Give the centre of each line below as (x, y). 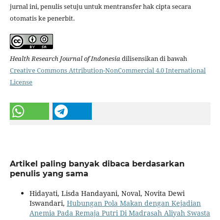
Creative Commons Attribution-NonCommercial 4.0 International (108, 70)
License (21, 82)
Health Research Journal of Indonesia (65, 59)
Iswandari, (48, 203)
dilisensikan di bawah (153, 59)
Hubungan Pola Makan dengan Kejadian (134, 203)
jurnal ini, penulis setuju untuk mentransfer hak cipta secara (100, 7)
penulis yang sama (49, 174)
